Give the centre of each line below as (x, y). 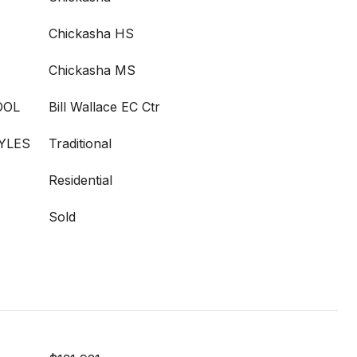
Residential (80, 180)
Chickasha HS (91, 33)
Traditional (80, 143)
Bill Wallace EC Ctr (104, 107)
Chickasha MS (92, 70)
